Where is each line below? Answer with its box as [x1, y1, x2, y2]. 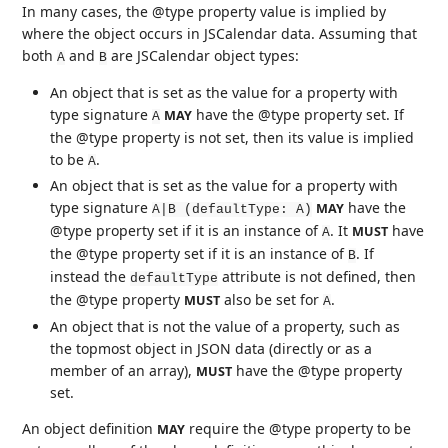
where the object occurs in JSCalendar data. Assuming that [22, 23, 418, 43]
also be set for [220, 290, 324, 310]
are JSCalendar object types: [107, 45, 300, 65]
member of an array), [50, 360, 197, 380]
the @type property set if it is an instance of [50, 244, 349, 264]
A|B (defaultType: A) [152, 202, 313, 218]
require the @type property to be [185, 418, 412, 438]
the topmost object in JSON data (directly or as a [50, 338, 373, 358]
